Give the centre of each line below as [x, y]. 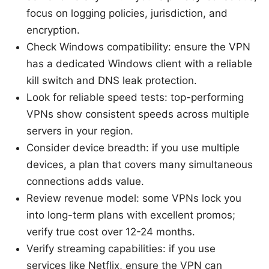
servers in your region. [80, 131]
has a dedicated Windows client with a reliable [139, 64]
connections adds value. [85, 182]
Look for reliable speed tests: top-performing [135, 98]
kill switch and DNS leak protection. [112, 81]
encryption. [53, 30]
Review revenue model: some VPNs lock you [134, 198]
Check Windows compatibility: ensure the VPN [138, 47]
